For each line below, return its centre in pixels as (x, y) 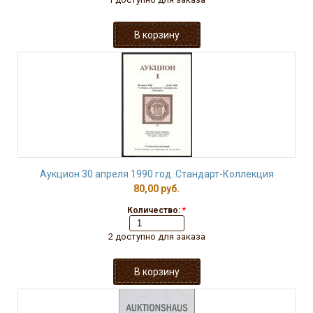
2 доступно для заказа (156, 236)
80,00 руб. (156, 189)
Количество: (155, 210)
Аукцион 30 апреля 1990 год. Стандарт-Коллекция (156, 174)
